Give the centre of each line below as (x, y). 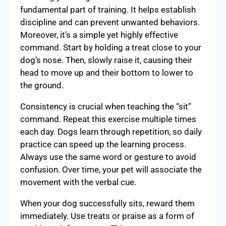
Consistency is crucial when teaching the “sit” (106, 106)
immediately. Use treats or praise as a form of (107, 216)
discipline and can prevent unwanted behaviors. (110, 22)
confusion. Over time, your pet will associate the (111, 169)
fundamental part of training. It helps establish (108, 9)
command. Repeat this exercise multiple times (108, 119)
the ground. (42, 85)
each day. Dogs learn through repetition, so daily (111, 131)
